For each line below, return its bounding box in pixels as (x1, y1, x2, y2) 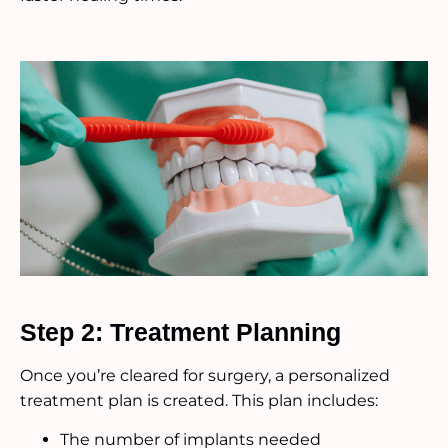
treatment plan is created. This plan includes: (20, 390, 378, 410)
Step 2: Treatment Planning (20, 317, 341, 346)
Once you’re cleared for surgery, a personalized (20, 365, 390, 385)
